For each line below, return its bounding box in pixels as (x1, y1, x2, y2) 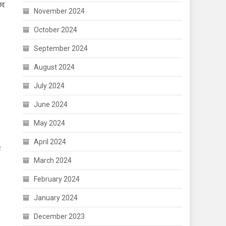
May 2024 (34, 119, 66, 127)
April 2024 (34, 138, 67, 146)
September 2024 (34, 44, 88, 52)
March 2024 (34, 156, 72, 164)
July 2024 (34, 82, 65, 90)
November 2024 (34, 7, 85, 15)
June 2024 (34, 100, 68, 108)
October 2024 (34, 26, 78, 34)
